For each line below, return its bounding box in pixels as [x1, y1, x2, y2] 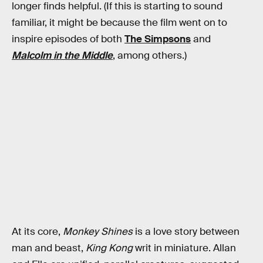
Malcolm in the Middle [12, 49, 113, 62]
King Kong [86, 242, 133, 255]
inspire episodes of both [12, 32, 124, 45]
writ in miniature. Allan [133, 242, 236, 255]
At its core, [12, 225, 63, 238]
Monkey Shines [63, 225, 133, 238]
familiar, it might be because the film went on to [12, 16, 227, 29]
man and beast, [12, 242, 86, 255]
